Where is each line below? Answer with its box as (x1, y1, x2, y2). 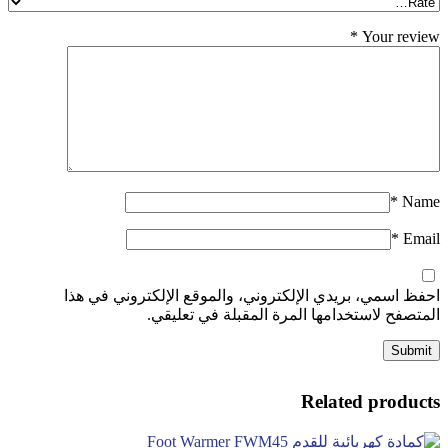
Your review (362, 27, 440, 45)
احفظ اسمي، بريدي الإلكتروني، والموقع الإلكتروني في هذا (64, 286, 440, 304)
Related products (301, 390, 440, 412)
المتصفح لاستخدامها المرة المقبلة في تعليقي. (147, 305, 440, 323)
